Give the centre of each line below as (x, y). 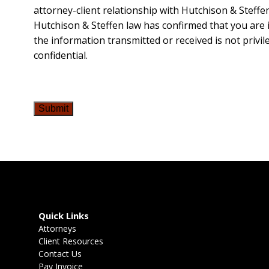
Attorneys (57, 229)
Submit (54, 109)
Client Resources (71, 241)
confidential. (61, 56)
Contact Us (60, 254)
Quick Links (64, 216)
